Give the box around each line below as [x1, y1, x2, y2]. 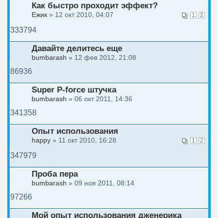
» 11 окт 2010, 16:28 [51, 136, 116, 145]
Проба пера [32, 169, 78, 179]
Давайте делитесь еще [32, 43, 122, 54]
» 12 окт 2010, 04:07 [47, 11, 113, 19]
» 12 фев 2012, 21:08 [67, 54, 136, 62]
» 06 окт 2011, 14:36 [67, 95, 132, 103]
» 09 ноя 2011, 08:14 [67, 179, 134, 187]
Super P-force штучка [32, 85, 116, 95]
